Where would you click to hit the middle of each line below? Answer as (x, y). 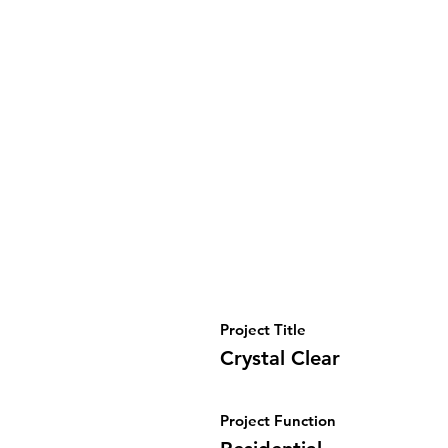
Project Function (278, 420)
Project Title (263, 329)
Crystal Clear (280, 358)
